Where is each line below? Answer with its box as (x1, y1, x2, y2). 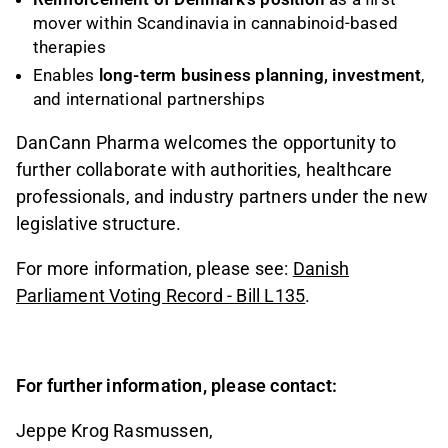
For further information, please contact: (16, 375, 337, 397)
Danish (292, 258, 350, 279)
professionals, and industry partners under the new (16, 185, 429, 207)
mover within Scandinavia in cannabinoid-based (33, 12, 399, 33)
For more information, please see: (16, 258, 289, 279)
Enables (33, 64, 99, 85)
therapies (33, 36, 106, 57)
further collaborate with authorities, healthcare (16, 158, 393, 180)
